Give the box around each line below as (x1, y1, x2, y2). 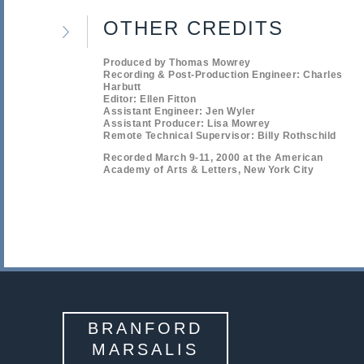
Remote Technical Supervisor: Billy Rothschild (103, 129, 336, 141)
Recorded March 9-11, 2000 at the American (103, 151, 323, 163)
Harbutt (103, 80, 141, 93)
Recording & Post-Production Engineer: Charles (103, 68, 343, 80)
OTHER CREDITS (103, 16, 284, 39)
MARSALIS (92, 340, 199, 358)
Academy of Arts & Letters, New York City (103, 163, 314, 175)
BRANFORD (88, 318, 203, 337)
